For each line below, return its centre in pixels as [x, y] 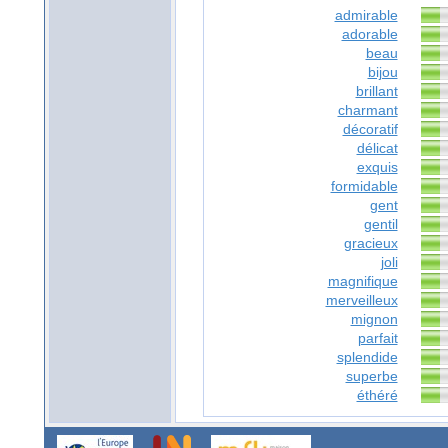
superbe [371, 376]
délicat [377, 148]
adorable [369, 34]
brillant [376, 91]
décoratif [370, 129]
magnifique [362, 281]
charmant [367, 110]
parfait [377, 338]
